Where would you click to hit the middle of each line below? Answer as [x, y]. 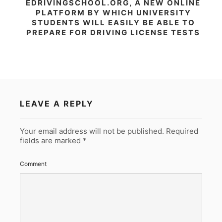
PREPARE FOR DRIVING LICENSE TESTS [113, 32]
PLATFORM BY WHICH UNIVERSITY [113, 12]
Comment [33, 164]
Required [181, 131]
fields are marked [51, 140]
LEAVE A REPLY [57, 103]
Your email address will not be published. [92, 131]
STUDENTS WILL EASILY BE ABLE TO [113, 22]
